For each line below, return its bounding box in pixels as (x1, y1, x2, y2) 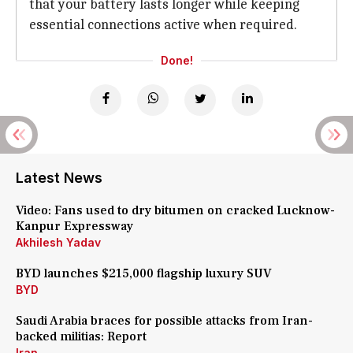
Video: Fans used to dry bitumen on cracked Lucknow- (16, 203, 335, 218)
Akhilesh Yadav (16, 236, 101, 249)
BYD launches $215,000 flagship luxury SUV (16, 266, 272, 281)
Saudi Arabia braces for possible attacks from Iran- (16, 313, 313, 329)
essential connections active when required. (29, 17, 297, 33)
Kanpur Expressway (16, 218, 133, 234)
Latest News (16, 169, 102, 186)
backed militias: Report (16, 329, 147, 344)
